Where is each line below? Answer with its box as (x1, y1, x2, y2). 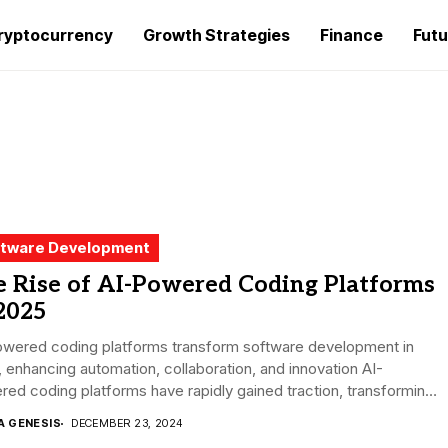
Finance (320, 25, 383, 45)
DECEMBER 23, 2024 (71, 416, 183, 430)
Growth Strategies (143, 25, 290, 45)
